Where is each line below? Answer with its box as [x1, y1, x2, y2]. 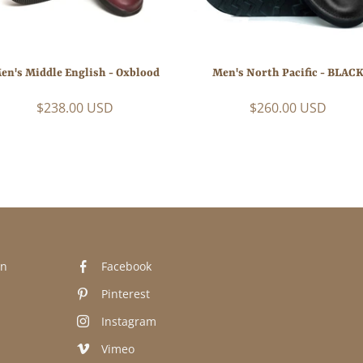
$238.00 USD [36, 98, 114, 117]
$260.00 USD [249, 98, 327, 117]
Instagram [101, 313, 157, 329]
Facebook [101, 258, 152, 274]
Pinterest [101, 285, 151, 301]
